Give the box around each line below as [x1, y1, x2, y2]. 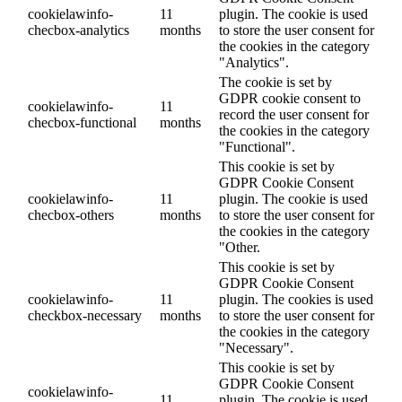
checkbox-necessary [28, 308, 142, 324]
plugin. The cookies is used [219, 292, 373, 308]
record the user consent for [219, 107, 369, 123]
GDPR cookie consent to [219, 91, 361, 107]
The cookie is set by [219, 74, 332, 91]
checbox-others [28, 207, 114, 223]
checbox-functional [28, 115, 136, 131]
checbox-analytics [28, 22, 129, 39]
